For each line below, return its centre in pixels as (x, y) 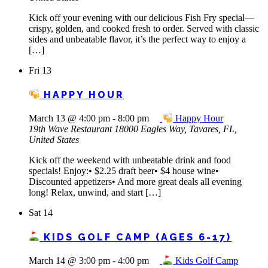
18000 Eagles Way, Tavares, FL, (176, 129)
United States (54, 140)
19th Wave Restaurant (71, 129)
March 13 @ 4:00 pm (69, 118)
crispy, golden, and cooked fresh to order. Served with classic (144, 29)
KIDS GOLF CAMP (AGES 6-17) (136, 237)
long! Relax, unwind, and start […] (95, 193)
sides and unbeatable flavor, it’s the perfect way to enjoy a (137, 39)
